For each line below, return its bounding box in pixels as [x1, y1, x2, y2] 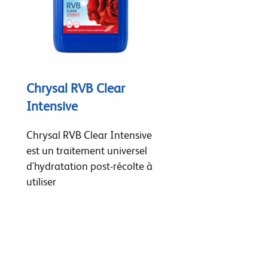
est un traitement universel [26, 144, 147, 157]
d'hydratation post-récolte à [26, 159, 153, 172]
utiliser [26, 175, 56, 188]
